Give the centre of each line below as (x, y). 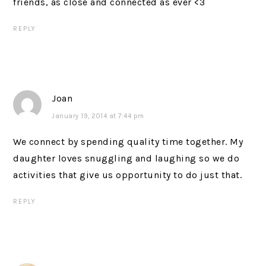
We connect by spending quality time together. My (128, 142)
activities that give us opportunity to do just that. (128, 175)
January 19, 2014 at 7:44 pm (98, 116)
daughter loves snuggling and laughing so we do (126, 158)
